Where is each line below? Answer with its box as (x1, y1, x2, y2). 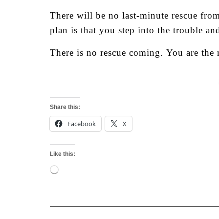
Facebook (67, 119, 96, 128)
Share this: (50, 104, 80, 110)
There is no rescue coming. (50, 47, 166, 58)
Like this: (50, 151, 75, 157)
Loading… (58, 164, 86, 171)
